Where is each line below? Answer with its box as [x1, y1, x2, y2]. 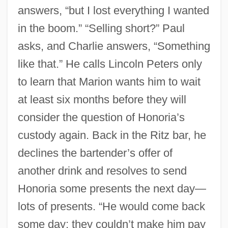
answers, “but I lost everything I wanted [17, 4, 209, 17]
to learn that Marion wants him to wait [17, 75, 201, 88]
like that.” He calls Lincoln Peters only [17, 57, 202, 70]
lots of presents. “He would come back [17, 199, 205, 213]
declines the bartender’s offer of [17, 146, 173, 159]
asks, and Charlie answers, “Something [17, 39, 210, 52]
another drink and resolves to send [17, 164, 187, 177]
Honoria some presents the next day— [17, 182, 206, 195]
